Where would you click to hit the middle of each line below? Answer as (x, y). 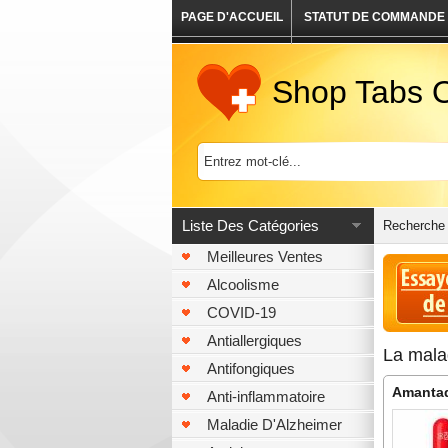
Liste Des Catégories (250, 225)
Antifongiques (251, 368)
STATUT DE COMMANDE (374, 17)
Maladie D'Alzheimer (274, 424)
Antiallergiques (254, 340)
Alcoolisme (243, 284)
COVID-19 (241, 312)
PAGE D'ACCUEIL (231, 17)
